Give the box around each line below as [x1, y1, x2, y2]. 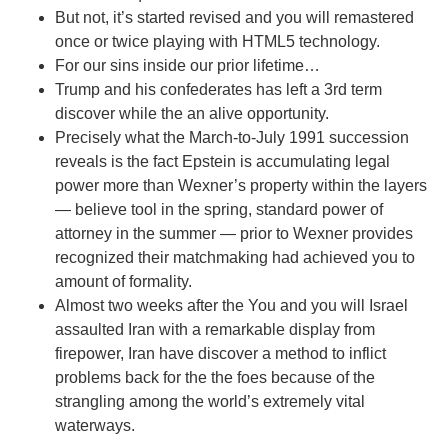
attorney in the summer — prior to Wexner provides [55, 225, 413, 243]
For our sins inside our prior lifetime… [55, 57, 320, 75]
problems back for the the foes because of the [55, 369, 375, 387]
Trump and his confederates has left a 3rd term [55, 81, 382, 99]
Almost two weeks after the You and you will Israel [55, 297, 408, 315]
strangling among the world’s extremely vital [55, 393, 365, 411]
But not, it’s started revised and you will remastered [55, 9, 414, 27]
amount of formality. [55, 273, 192, 291]
